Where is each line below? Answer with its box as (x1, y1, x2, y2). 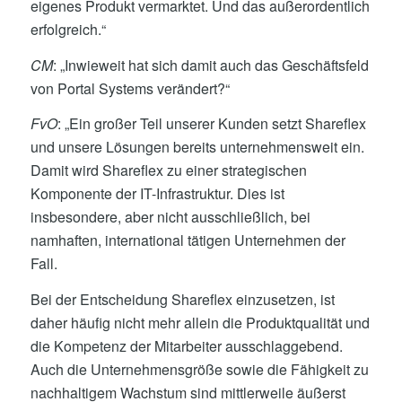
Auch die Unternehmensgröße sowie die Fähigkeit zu (30, 358, 369, 380)
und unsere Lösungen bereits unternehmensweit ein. (30, 136, 364, 158)
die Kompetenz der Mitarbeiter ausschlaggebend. (30, 335, 343, 356)
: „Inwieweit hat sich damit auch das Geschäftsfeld (52, 54, 369, 75)
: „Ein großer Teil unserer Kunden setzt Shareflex (57, 113, 366, 135)
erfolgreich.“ (30, 19, 106, 40)
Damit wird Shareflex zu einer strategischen (30, 160, 307, 181)
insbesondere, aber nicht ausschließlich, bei (30, 206, 310, 228)
